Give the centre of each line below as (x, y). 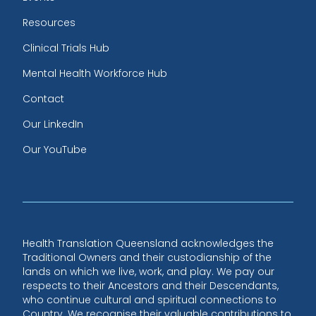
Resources (49, 22)
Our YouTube (55, 149)
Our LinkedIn (53, 124)
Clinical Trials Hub (66, 48)
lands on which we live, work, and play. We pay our (148, 271)
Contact (43, 98)
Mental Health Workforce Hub (95, 73)
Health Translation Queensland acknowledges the (148, 243)
